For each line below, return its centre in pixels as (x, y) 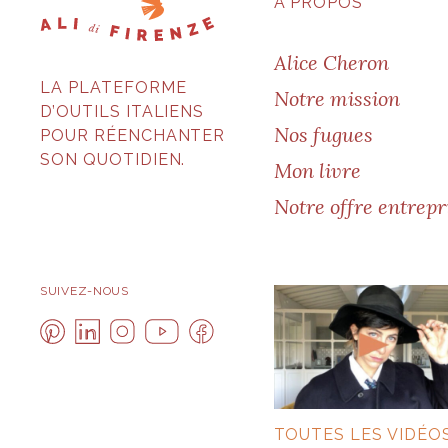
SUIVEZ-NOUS (84, 291)
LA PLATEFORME (113, 88)
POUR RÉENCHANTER (133, 136)
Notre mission (336, 99)
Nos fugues (323, 135)
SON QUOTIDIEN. (113, 160)
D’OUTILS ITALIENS (122, 112)
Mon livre (317, 171)
